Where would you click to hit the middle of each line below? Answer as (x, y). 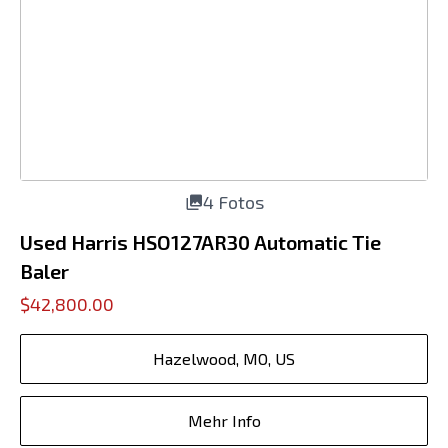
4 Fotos (233, 202)
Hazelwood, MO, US (224, 358)
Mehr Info (224, 420)
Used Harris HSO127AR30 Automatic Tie (200, 242)
